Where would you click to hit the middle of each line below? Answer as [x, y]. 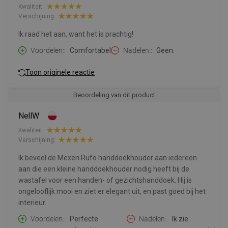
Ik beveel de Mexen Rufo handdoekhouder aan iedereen [108, 158]
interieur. [32, 203]
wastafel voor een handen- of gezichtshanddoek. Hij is [105, 180]
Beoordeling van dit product [114, 95]
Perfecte [84, 219]
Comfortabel [90, 51]
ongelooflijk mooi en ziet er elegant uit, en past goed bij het [112, 192]
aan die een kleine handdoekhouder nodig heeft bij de [104, 169]
